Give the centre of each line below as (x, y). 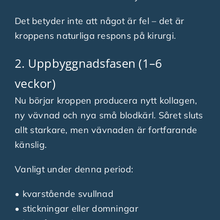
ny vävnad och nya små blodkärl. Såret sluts (109, 115)
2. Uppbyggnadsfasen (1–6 (88, 63)
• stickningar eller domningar (76, 208)
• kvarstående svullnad (64, 193)
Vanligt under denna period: (74, 169)
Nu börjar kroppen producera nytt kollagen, (106, 100)
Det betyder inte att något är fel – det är (99, 21)
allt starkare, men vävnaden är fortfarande (106, 130)
